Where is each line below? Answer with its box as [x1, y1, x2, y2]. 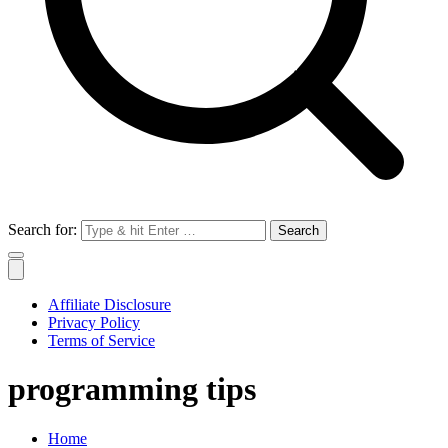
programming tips [8, 371, 256, 408]
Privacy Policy [48, 314, 140, 331]
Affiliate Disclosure [48, 296, 171, 313]
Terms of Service [48, 332, 155, 349]
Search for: [8, 221, 77, 238]
